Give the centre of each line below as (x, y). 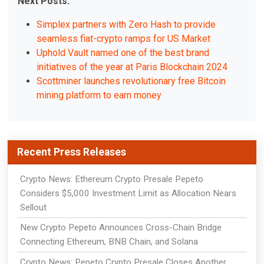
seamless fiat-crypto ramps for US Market (124, 38)
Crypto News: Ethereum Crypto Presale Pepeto (111, 179)
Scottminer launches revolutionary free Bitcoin (131, 81)
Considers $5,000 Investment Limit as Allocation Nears (128, 193)
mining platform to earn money (99, 95)
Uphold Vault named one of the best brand (123, 52)
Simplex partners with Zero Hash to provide (126, 24)
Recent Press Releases (72, 152)
